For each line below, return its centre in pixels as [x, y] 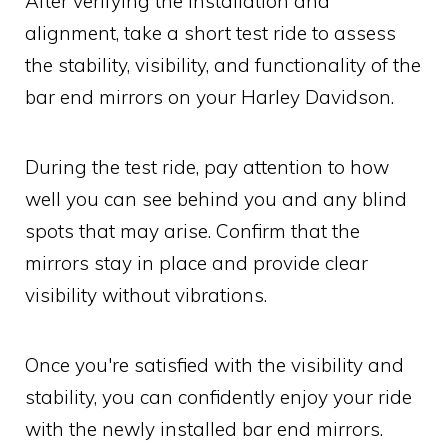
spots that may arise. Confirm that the [192, 230]
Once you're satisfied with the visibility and [214, 364]
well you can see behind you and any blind [216, 198]
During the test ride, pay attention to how [207, 166]
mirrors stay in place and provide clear [196, 262]
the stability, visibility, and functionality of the [223, 64]
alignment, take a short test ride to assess [210, 32]
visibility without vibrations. [146, 294]
